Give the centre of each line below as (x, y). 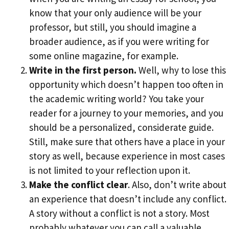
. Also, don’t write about (177, 185)
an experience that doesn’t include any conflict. (128, 199)
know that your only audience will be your (115, 13)
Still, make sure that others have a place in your (127, 142)
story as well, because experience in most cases (127, 156)
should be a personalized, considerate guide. (121, 128)
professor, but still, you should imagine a (113, 27)
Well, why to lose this (181, 70)
